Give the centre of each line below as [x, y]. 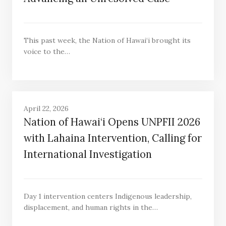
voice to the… [47, 52]
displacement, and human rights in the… [91, 208]
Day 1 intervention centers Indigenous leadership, [107, 196]
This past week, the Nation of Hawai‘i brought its [107, 41]
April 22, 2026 [46, 108]
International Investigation [88, 154]
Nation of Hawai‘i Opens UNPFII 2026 [112, 122]
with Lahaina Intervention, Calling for [112, 138]
